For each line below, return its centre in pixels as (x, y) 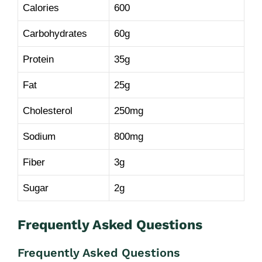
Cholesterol (48, 111)
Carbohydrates (55, 34)
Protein (38, 59)
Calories (41, 8)
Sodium (39, 137)
